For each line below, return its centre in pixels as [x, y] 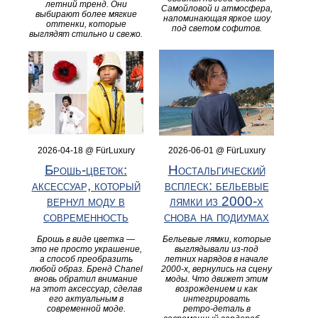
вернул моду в [86, 202]
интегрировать [216, 299]
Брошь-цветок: [86, 170]
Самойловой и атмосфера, [216, 8]
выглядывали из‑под [216, 250]
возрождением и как [216, 289]
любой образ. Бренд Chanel [86, 269]
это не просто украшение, [86, 250]
